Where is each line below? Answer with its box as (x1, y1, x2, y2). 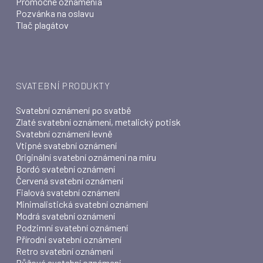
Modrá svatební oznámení (15, 210, 115, 221)
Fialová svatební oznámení (15, 187, 120, 198)
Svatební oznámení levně (15, 128, 113, 139)
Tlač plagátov (15, 19, 69, 31)
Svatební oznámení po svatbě (15, 104, 131, 116)
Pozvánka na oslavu (15, 8, 94, 19)
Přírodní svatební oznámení (15, 234, 122, 245)
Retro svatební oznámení (15, 245, 113, 257)
